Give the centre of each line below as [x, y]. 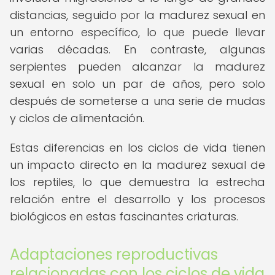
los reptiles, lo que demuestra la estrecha [137, 182]
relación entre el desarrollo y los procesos [137, 199]
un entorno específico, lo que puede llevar [137, 32]
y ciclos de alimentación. [77, 118]
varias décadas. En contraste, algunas [137, 49]
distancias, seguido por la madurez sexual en [137, 15]
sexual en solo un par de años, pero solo [137, 84]
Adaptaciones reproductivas [114, 254]
